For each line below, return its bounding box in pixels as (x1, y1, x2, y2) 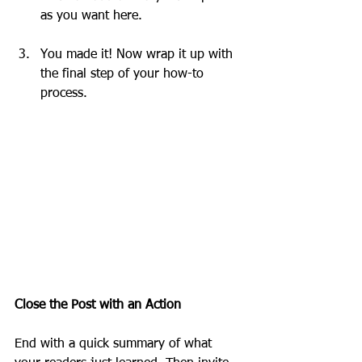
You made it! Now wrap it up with (40, 48, 237, 62)
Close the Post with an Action (15, 298, 181, 312)
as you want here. (40, 10, 142, 23)
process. (40, 87, 87, 101)
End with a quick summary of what (15, 337, 216, 351)
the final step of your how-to (40, 68, 208, 82)
